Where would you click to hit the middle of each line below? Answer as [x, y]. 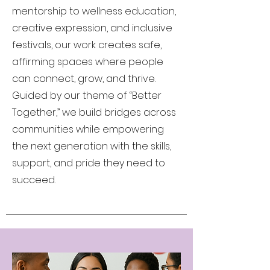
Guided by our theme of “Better [87, 95]
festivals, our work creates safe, [87, 45]
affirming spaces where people [88, 61]
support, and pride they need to [89, 163]
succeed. [34, 180]
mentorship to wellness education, [94, 11]
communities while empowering [88, 129]
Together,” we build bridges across [94, 112]
